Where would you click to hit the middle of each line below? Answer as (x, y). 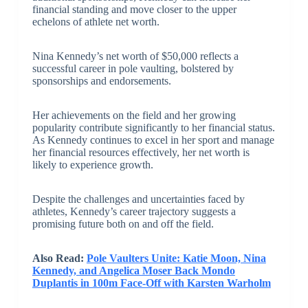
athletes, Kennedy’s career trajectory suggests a (134, 211)
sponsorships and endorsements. (101, 80)
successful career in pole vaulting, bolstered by (133, 68)
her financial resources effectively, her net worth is (141, 152)
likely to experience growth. (92, 164)
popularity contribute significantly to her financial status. (153, 127)
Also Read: (59, 258)
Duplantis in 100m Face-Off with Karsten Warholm (151, 283)
